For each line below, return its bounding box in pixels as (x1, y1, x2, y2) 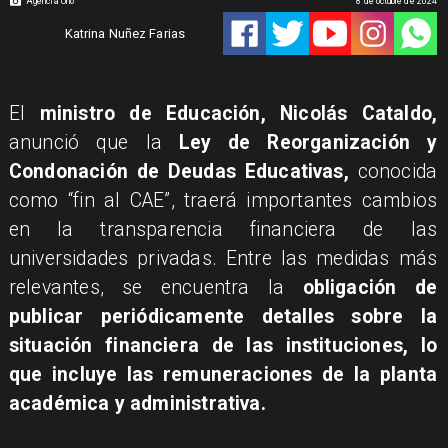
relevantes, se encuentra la (8, 275, 303, 299)
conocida (357, 159, 438, 183)
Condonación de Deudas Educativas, (8, 159, 358, 183)
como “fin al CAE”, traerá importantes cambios (8, 188, 438, 212)
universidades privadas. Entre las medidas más (8, 246, 438, 270)
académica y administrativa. (8, 391, 266, 415)
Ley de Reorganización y (178, 130, 438, 154)
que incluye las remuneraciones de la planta (8, 362, 438, 386)
